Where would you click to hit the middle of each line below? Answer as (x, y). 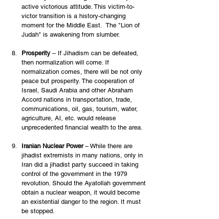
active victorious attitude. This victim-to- (78, 7)
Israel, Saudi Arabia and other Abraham (78, 90)
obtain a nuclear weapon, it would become (82, 193)
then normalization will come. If (66, 63)
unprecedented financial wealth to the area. (83, 128)
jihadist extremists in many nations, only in (83, 155)
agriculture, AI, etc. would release (70, 118)
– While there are (109, 146)
